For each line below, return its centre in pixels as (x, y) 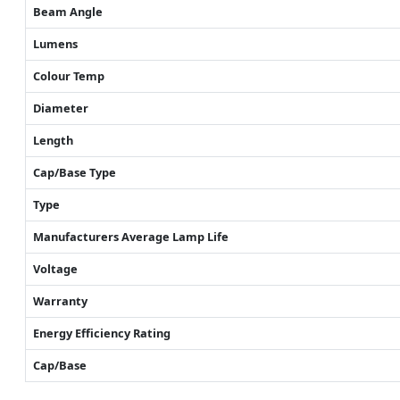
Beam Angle (68, 12)
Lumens (55, 44)
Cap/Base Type (75, 173)
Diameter (61, 108)
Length (53, 141)
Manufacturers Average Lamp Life (131, 237)
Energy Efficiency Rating (102, 333)
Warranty (60, 301)
